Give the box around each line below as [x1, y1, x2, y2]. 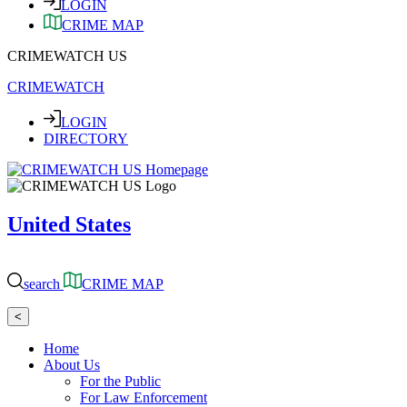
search [24, 275, 61, 292]
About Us [44, 356, 100, 372]
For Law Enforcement [80, 389, 207, 405]
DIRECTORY [44, 131, 128, 147]
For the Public [80, 372, 161, 389]
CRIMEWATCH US [7, 48, 127, 65]
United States [7, 213, 131, 237]
